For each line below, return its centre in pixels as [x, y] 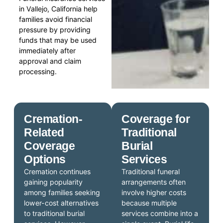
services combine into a [160, 214]
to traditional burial [55, 214]
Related [44, 133]
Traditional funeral [151, 172]
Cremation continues [57, 172]
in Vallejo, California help [58, 8]
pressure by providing [55, 29]
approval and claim [50, 61]
